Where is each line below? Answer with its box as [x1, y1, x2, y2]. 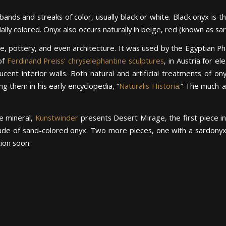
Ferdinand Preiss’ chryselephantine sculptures [7, 55, 164, 66]
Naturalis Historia [119, 81, 179, 91]
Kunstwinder [35, 112, 78, 123]
